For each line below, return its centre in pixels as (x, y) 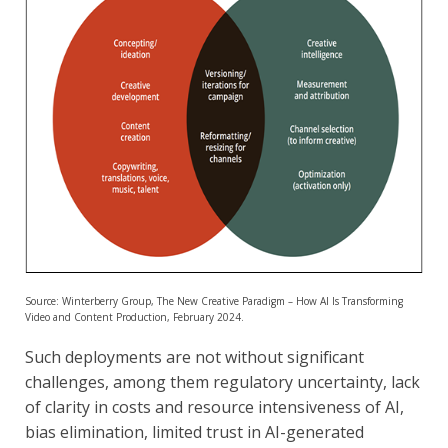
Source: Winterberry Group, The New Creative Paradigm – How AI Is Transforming (214, 300)
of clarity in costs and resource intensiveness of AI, (214, 406)
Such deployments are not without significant (194, 356)
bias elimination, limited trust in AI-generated (194, 431)
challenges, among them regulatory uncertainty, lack (222, 381)
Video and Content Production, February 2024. (134, 316)
